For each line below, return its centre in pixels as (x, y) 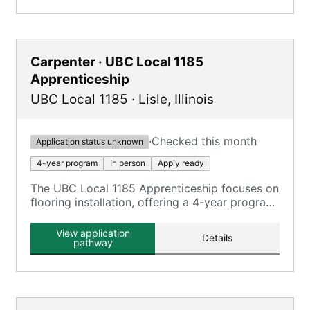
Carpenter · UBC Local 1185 (117, 62)
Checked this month (204, 141)
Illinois (194, 99)
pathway (93, 243)
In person (128, 163)
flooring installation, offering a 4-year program (153, 202)
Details (217, 238)
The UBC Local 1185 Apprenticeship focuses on (155, 188)
